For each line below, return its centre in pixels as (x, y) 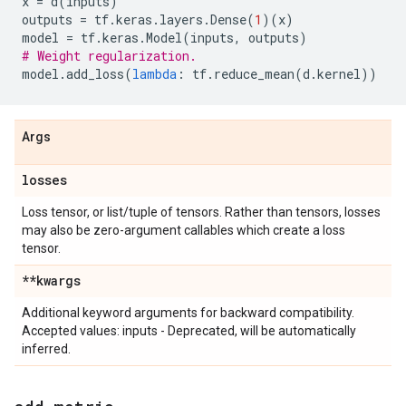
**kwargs (51, 280)
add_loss (95, 74)
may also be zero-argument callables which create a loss (184, 230)
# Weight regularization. (109, 56)
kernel (339, 74)
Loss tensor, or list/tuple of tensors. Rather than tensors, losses (201, 212)
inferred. (46, 349)
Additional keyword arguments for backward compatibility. (188, 313)
